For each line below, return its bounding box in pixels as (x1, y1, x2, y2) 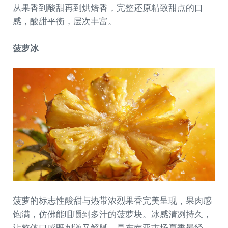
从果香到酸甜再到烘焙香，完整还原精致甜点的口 (13, 3, 203, 13)
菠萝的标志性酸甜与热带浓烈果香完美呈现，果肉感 (13, 195, 212, 206)
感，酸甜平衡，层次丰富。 (13, 16, 117, 26)
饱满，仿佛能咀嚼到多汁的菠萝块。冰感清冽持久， (13, 209, 212, 219)
